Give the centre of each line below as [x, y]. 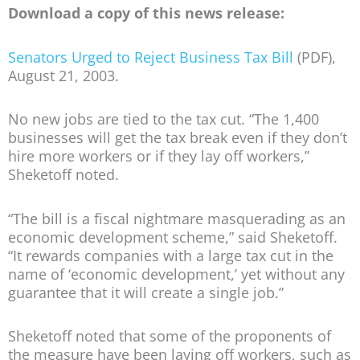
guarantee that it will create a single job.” [146, 292]
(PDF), [315, 57]
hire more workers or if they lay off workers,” [159, 156]
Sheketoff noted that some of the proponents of [170, 336]
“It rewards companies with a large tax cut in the [171, 255]
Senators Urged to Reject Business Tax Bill [151, 57]
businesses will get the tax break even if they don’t [178, 138]
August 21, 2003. [63, 75]
